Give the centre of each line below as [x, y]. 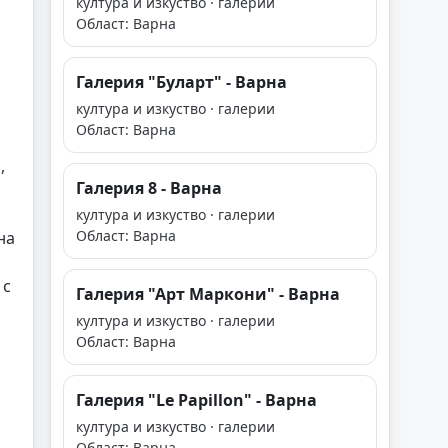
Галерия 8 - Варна [149, 188]
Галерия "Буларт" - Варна [181, 82]
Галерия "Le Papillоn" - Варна [196, 400]
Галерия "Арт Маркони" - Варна [208, 294]
